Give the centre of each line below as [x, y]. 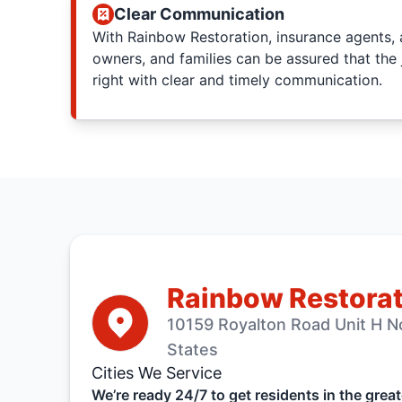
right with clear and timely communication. [237, 80]
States [192, 350]
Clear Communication [199, 14]
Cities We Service [156, 373]
